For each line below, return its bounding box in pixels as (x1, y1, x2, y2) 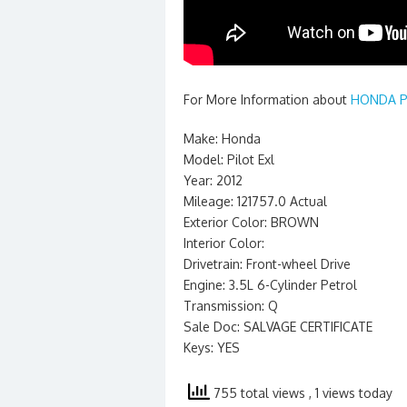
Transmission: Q (184, 298, 278, 313)
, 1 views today (309, 385, 392, 401)
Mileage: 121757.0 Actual (184, 194, 327, 209)
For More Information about (184, 92, 351, 107)
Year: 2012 (184, 173, 243, 188)
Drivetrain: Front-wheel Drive (184, 256, 351, 272)
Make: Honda (184, 131, 261, 146)
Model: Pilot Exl (184, 152, 274, 167)
